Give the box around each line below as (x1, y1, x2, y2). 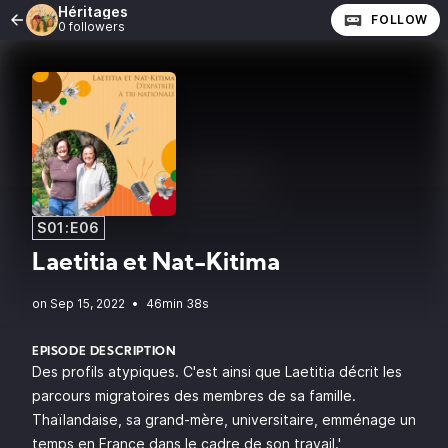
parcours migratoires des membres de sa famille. (32, 387, 356, 404)
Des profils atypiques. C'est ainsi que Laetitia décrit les (32, 363, 402, 380)
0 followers (58, 19, 125, 34)
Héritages (58, 3, 128, 20)
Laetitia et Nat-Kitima (32, 252, 280, 276)
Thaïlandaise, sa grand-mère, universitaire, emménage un (32, 411, 416, 428)
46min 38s (146, 296, 209, 311)
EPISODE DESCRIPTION (32, 346, 177, 358)
